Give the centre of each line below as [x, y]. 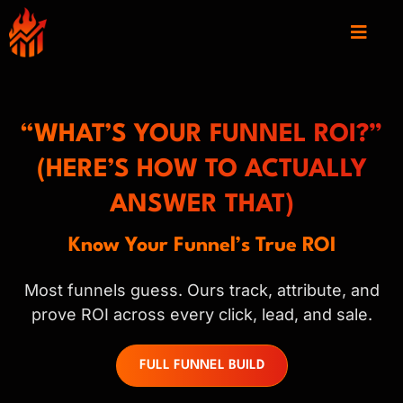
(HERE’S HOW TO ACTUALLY [201, 170]
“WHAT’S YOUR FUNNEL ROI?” [201, 134]
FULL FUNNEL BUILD [201, 365]
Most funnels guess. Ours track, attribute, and [201, 290]
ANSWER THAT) [201, 205]
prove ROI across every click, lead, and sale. [201, 314]
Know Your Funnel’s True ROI [201, 245]
